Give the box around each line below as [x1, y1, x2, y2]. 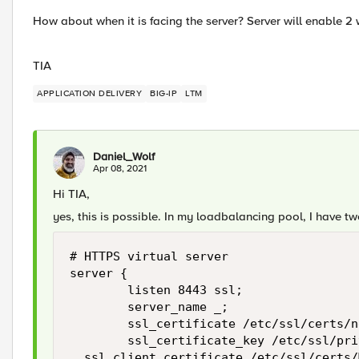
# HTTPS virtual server [70, 249, 228, 264]
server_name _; [70, 300, 228, 314]
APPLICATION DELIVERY [37, 88, 142, 99]
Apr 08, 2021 [93, 163, 147, 175]
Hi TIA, [53, 187, 90, 201]
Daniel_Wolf [93, 150, 155, 163]
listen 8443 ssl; [70, 283, 243, 297]
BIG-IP [150, 88, 177, 99]
